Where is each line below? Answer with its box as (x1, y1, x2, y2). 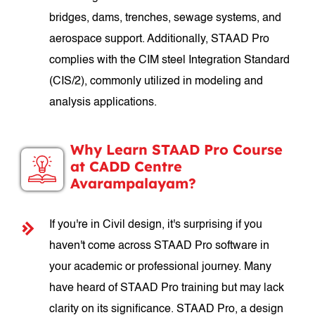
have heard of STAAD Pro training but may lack (49, 283, 285, 294)
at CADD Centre (70, 157, 183, 175)
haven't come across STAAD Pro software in (49, 240, 270, 252)
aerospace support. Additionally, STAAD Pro (49, 34, 270, 45)
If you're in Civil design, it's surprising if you (49, 219, 263, 231)
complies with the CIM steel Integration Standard (49, 55, 290, 66)
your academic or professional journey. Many (49, 262, 272, 273)
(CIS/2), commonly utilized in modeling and (49, 76, 264, 87)
